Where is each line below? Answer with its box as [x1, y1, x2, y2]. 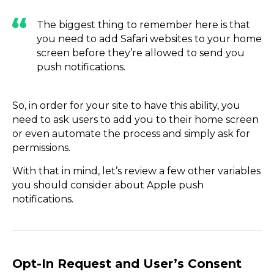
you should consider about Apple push [12, 179, 204, 191]
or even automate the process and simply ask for [12, 128, 250, 140]
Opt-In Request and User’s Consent [12, 256, 242, 271]
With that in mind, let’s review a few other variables [12, 165, 261, 177]
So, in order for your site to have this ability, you [12, 100, 240, 112]
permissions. [12, 142, 73, 154]
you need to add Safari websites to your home [37, 33, 262, 45]
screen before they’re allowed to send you [37, 47, 245, 59]
